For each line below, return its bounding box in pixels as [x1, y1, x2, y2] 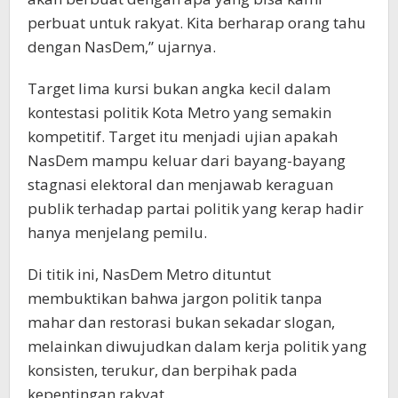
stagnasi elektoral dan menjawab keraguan [28, 174, 333, 195]
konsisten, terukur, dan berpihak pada [28, 360, 298, 381]
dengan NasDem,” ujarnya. [28, 36, 216, 58]
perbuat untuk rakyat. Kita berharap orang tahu [28, 12, 366, 34]
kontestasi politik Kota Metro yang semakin [28, 102, 331, 123]
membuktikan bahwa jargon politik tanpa [28, 288, 322, 309]
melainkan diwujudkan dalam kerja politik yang [28, 336, 367, 357]
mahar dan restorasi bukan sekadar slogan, [28, 312, 335, 333]
